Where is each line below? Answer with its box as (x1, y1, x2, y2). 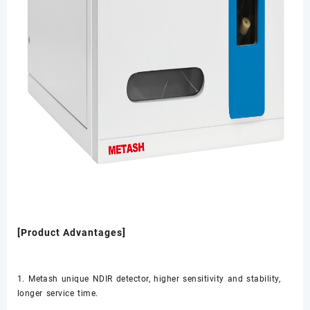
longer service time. (17, 289, 98, 299)
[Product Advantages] (17, 227, 126, 239)
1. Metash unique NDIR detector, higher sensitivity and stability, (17, 274, 281, 284)
